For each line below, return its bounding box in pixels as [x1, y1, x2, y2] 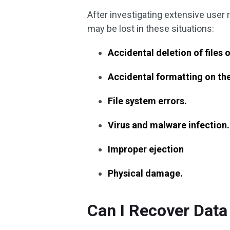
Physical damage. [108, 168, 183, 179]
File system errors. [108, 95, 187, 106]
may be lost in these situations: [87, 23, 215, 34]
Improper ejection [108, 144, 184, 155]
